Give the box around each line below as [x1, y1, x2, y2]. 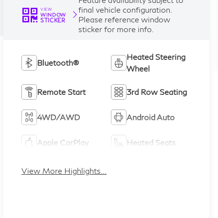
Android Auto [127, 112, 175, 122]
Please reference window [78, 15, 170, 24]
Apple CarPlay [36, 137, 89, 147]
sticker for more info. [78, 24, 154, 34]
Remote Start [36, 87, 86, 96]
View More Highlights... [21, 165, 107, 175]
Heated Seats [127, 137, 176, 147]
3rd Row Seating [127, 87, 187, 96]
